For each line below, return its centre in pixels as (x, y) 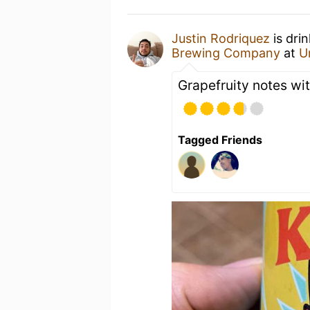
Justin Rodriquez (221, 38)
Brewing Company (226, 53)
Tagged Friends (220, 140)
